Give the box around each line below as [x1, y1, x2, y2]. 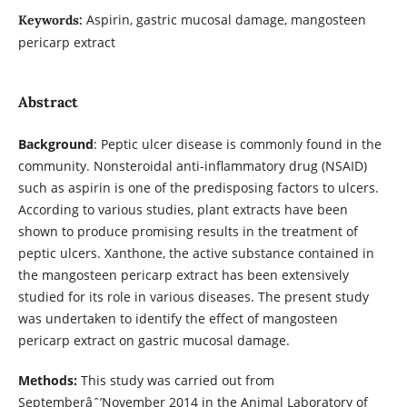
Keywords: [17, 11, 86, 28]
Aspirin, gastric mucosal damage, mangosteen [85, 10, 366, 28]
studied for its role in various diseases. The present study [17, 287, 369, 305]
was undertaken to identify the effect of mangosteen [17, 309, 338, 327]
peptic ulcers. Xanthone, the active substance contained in [17, 243, 374, 262]
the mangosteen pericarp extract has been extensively [17, 265, 349, 283]
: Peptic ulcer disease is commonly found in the [93, 134, 382, 153]
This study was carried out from [76, 372, 274, 389]
